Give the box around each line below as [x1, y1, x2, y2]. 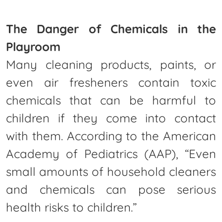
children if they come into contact [6, 110, 216, 125]
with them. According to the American [6, 128, 216, 143]
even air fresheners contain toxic [6, 74, 216, 90]
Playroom [6, 39, 60, 54]
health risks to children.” [6, 199, 137, 215]
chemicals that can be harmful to [6, 92, 216, 108]
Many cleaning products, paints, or [6, 56, 216, 72]
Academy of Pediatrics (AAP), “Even [6, 146, 216, 161]
